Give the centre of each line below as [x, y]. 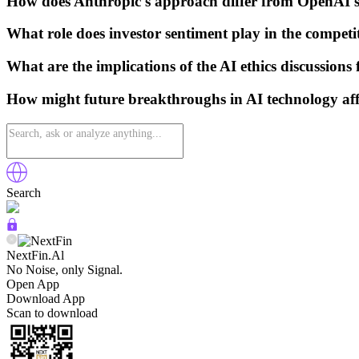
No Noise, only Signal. [65, 269]
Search [24, 192]
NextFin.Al [35, 255]
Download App [46, 298]
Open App [33, 284]
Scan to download [52, 313]
